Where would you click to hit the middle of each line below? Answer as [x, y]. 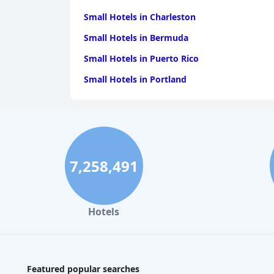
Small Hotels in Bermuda [136, 38]
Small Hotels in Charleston [140, 17]
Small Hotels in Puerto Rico [141, 58]
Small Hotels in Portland [135, 79]
